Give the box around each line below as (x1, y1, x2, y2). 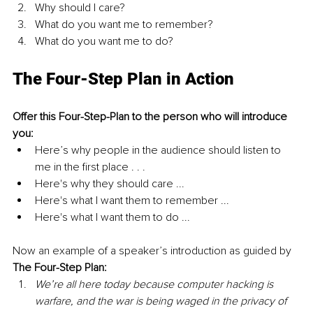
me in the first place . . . (35, 160, 145, 175)
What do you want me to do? (35, 34, 173, 49)
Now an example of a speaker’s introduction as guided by (13, 244, 294, 259)
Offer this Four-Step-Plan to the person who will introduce (13, 110, 290, 124)
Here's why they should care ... (35, 177, 184, 191)
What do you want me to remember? (35, 17, 213, 32)
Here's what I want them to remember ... (35, 194, 229, 208)
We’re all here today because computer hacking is (35, 277, 276, 292)
